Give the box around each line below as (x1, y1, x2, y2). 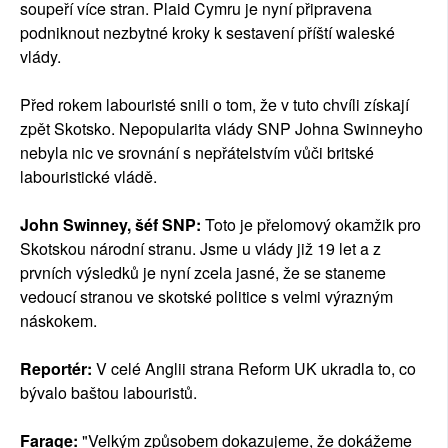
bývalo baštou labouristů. (20, 381, 197, 405)
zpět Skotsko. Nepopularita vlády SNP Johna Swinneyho (20, 117, 423, 141)
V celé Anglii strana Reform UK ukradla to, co (96, 357, 416, 381)
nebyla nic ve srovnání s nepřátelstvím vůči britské (20, 141, 374, 165)
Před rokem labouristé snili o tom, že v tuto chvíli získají (20, 93, 409, 117)
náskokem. (20, 309, 97, 333)
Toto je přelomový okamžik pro (205, 213, 421, 237)
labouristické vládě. (20, 165, 157, 189)
